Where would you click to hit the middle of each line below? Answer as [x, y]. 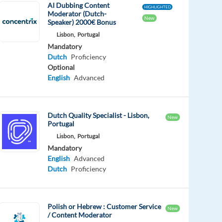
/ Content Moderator [80, 215]
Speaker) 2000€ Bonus [82, 22]
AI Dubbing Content [79, 5]
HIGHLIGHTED [157, 7]
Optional [61, 67]
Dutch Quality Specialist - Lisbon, [99, 115]
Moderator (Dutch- [77, 14]
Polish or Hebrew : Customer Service [105, 207]
